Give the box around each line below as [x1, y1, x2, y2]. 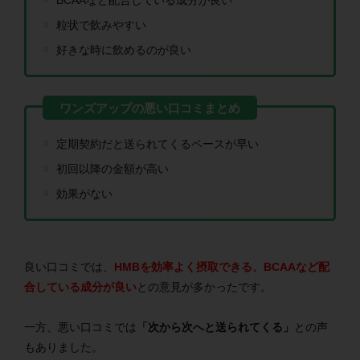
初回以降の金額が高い [56, 162, 169, 175]
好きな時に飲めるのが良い [56, 43, 191, 56]
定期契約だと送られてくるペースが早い [56, 137, 259, 150]
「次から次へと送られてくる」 [137, 320, 294, 333]
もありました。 [24, 340, 103, 354]
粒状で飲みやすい [56, 18, 146, 31]
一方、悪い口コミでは [24, 320, 137, 333]
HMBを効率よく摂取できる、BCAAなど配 [114, 260, 329, 273]
